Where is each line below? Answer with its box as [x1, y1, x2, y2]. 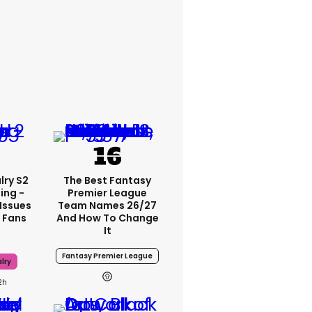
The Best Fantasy [63, 173, 151, 187]
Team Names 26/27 [58, 198, 157, 212]
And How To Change [56, 211, 159, 225]
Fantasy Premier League [62, 251, 153, 261]
